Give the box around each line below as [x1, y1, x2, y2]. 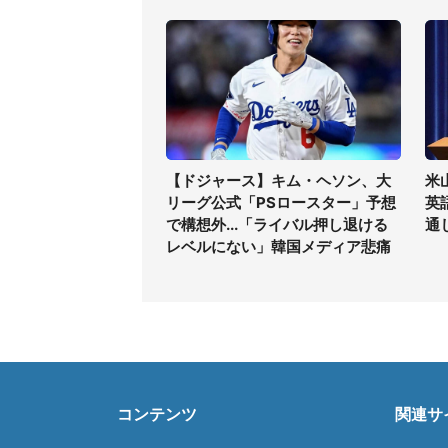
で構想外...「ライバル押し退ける [166, 215, 388, 234]
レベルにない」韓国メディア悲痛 [166, 237, 391, 256]
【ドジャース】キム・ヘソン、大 [166, 171, 391, 190]
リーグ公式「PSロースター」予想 [166, 193, 396, 212]
